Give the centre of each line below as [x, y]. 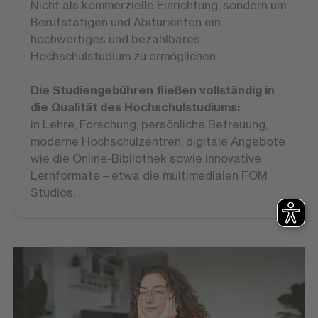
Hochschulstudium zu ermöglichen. [124, 56]
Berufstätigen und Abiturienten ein [125, 22]
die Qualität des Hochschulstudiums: [135, 108]
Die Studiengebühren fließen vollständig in [152, 91]
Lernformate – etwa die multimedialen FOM [149, 176]
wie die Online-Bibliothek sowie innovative [146, 159]
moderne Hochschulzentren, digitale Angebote [158, 142]
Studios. [53, 193]
